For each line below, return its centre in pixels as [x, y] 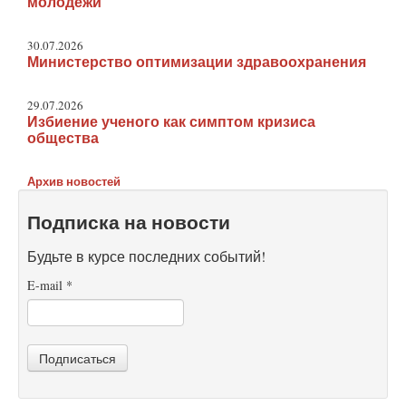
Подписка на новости [129, 222]
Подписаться [77, 358]
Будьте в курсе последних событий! [146, 256]
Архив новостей [74, 181]
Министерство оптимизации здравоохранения [197, 62]
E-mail [47, 285]
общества [63, 138]
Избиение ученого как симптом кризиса [172, 122]
